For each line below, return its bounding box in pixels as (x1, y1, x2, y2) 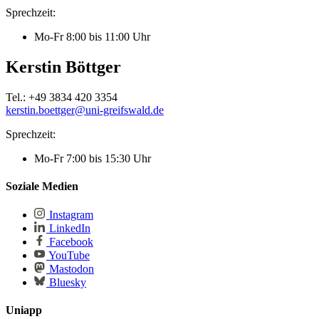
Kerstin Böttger (6, 57, 121, 76)
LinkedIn (46, 222, 90, 235)
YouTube (46, 249, 90, 262)
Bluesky (46, 276, 86, 289)
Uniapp (6, 304, 42, 317)
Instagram (46, 209, 93, 221)
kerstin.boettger (6, 103, 75, 116)
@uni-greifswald (75, 103, 150, 116)
